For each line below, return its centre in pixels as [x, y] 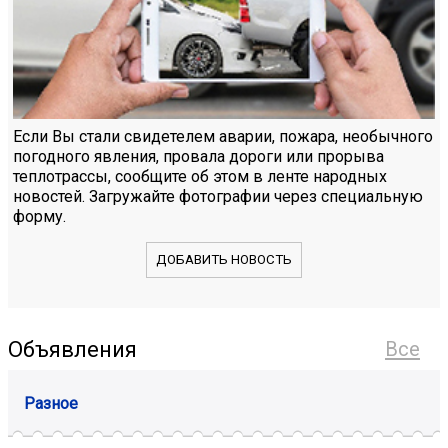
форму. [39, 217]
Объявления [72, 349]
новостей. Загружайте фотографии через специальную [218, 197]
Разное [51, 404]
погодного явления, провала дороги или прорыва [198, 157]
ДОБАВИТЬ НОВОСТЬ [224, 260]
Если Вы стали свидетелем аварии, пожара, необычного [223, 137]
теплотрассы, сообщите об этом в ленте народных [200, 177]
